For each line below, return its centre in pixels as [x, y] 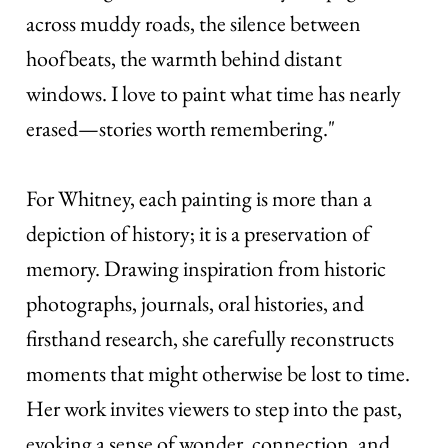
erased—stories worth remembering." [181, 129]
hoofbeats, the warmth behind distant [184, 59]
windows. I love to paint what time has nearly [214, 94]
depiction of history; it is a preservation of [198, 234]
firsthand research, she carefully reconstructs [210, 339]
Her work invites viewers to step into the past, [214, 409]
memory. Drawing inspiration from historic [206, 269]
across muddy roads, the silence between [194, 24]
